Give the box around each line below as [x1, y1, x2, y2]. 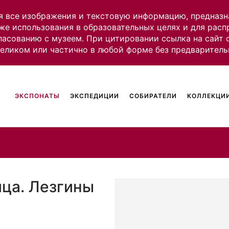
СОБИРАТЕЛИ [129, 92, 177, 100]
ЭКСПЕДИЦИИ [70, 92, 120, 100]
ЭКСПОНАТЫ [15, 92, 60, 100]
